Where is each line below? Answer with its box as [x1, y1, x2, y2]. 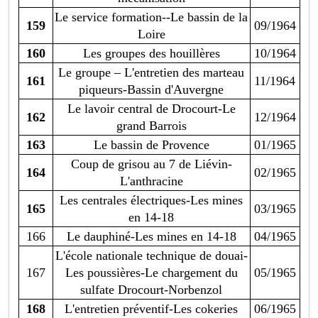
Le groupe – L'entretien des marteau [58, 65, 244, 80]
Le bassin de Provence [93, 138, 209, 153]
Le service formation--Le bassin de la [55, 10, 248, 25]
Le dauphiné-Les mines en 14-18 [66, 229, 236, 244]
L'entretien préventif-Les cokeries [65, 302, 238, 317]
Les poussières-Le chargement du [65, 265, 238, 280]
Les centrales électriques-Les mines [60, 193, 243, 208]
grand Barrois [116, 119, 187, 133]
